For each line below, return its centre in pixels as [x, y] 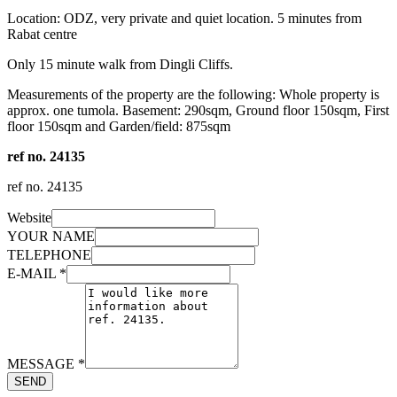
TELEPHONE [49, 254]
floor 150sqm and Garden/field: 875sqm [119, 126]
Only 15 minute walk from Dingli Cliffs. [120, 64]
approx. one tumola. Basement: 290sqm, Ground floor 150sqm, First [198, 110]
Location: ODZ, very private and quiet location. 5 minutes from [184, 18]
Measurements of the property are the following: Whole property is [193, 94]
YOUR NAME [51, 236]
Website [29, 217]
